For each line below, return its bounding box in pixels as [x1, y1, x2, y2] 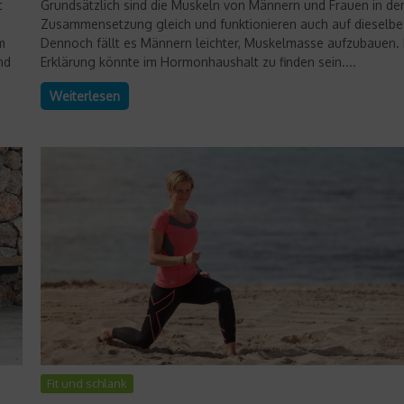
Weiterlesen [50, 87, 120, 104]
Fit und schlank [47, 376, 127, 391]
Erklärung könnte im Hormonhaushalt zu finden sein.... [41, 53, 356, 69]
